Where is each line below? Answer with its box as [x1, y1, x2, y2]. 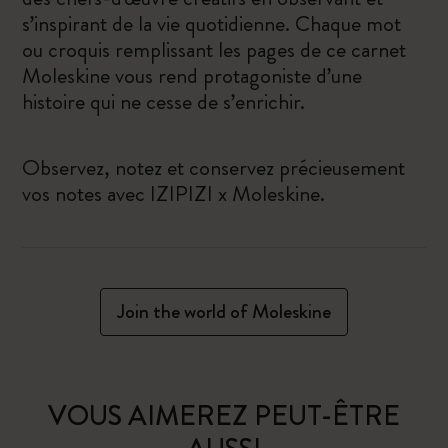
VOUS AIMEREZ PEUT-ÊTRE [48, 396, 400, 436]
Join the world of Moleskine [117, 297, 331, 326]
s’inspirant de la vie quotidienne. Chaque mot [22, 8, 402, 39]
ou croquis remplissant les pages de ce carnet [22, 34, 407, 65]
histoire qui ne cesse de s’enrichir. [22, 86, 306, 117]
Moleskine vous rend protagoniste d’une [22, 60, 363, 91]
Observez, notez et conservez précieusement [22, 152, 406, 183]
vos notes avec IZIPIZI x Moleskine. [22, 178, 326, 209]
